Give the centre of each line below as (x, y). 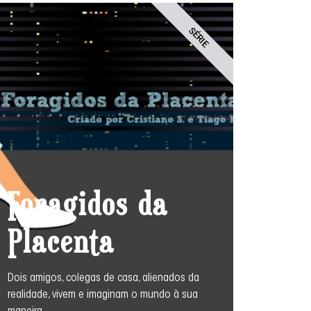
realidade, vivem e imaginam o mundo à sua (103, 295)
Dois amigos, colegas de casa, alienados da (103, 279)
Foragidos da (88, 204)
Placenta (61, 241)
